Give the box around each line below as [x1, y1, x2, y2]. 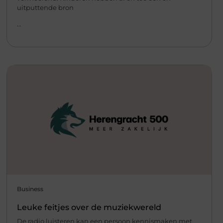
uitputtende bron [16, 3, 74, 11]
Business [16, 185, 43, 193]
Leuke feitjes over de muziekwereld [16, 203, 161, 213]
